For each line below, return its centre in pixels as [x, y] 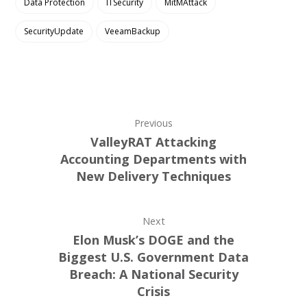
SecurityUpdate [54, 31]
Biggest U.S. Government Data [153, 257]
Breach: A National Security [153, 274]
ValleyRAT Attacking [153, 142]
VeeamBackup [133, 31]
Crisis [153, 291]
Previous [153, 123]
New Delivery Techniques [153, 176]
